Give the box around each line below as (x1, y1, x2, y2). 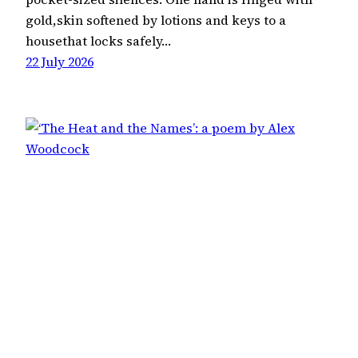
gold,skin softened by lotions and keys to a (26, 11, 286, 30)
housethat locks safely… (26, 32, 171, 50)
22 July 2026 (26, 53, 93, 71)
